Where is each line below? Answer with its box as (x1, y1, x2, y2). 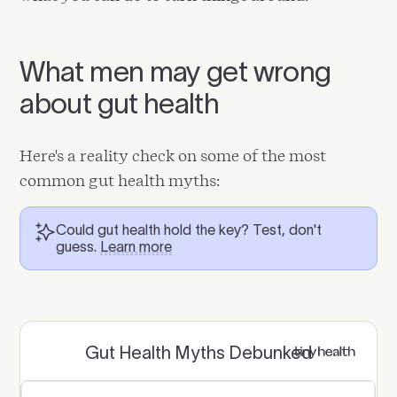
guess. (56, 237, 101, 254)
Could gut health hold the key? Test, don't (56, 221, 323, 237)
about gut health (19, 87, 220, 119)
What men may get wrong (19, 55, 331, 87)
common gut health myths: (19, 170, 221, 190)
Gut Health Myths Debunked (85, 343, 312, 363)
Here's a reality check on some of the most (19, 145, 327, 165)
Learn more (100, 237, 173, 254)
